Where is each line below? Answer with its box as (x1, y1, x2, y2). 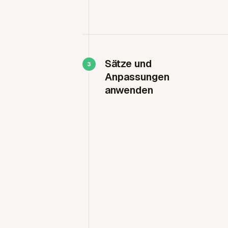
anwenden (105, 83, 153, 97)
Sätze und (105, 57, 152, 70)
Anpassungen (105, 70, 169, 83)
